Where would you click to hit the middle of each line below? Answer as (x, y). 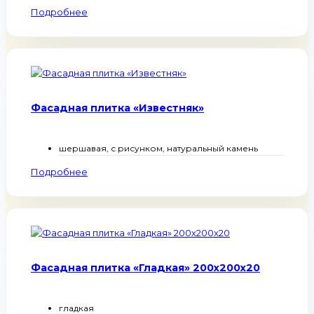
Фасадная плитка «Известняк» (117, 108)
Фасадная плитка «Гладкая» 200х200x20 (145, 268)
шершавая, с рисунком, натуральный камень (158, 149)
